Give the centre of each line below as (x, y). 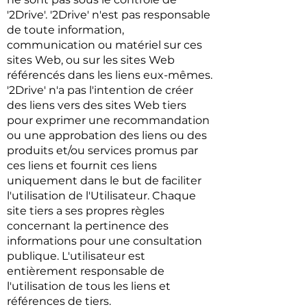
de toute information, (65, 30)
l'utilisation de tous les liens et (89, 286)
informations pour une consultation (105, 241)
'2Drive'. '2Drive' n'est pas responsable (109, 15)
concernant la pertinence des (88, 226)
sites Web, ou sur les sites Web (91, 60)
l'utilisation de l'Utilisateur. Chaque (101, 196)
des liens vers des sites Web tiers (97, 105)
